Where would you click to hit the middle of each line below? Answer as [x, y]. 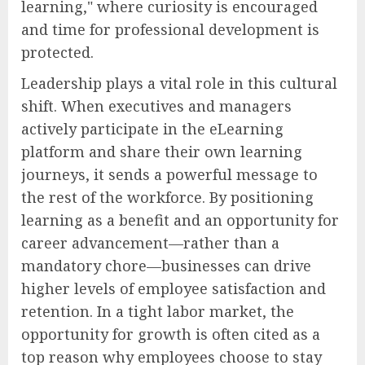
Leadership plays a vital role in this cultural [179, 84]
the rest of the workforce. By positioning [167, 198]
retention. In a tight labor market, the [158, 312]
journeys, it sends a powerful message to [169, 175]
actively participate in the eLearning [152, 129]
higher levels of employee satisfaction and [174, 289]
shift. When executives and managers [156, 106]
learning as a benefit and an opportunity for [180, 220]
